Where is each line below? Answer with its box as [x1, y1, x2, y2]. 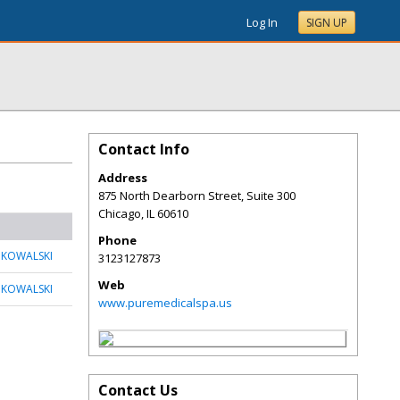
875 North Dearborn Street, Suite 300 [98, 187, 296, 204]
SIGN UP [306, 15, 347, 30]
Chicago [98, 205, 141, 221]
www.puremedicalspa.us [98, 295, 232, 311]
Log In [246, 14, 278, 30]
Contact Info [98, 139, 189, 159]
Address [98, 170, 147, 186]
